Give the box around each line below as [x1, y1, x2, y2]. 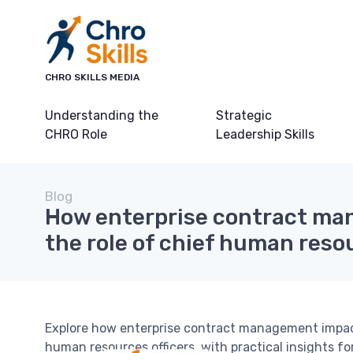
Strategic [216, 108, 273, 123]
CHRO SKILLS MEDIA [45, 72, 139, 83]
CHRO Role [45, 127, 107, 142]
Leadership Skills [216, 127, 315, 142]
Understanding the [45, 108, 158, 123]
